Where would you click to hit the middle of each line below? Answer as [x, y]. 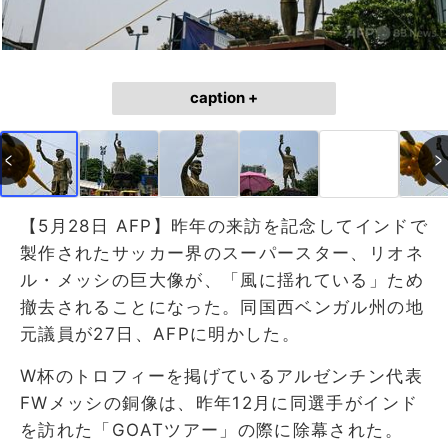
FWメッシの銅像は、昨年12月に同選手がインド [219, 402]
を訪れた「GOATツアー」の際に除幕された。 [211, 429]
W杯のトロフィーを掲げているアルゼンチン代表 [221, 375]
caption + [224, 97]
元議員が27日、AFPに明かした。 [160, 333]
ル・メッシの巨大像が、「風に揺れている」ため [222, 279]
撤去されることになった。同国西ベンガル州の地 [222, 306]
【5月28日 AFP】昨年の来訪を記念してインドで [224, 225]
